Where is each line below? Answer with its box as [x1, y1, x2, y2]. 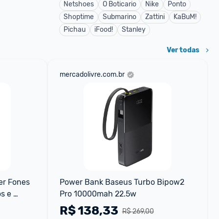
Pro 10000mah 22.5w [59, 189, 136, 198]
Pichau [64, 25, 86, 34]
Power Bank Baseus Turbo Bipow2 [59, 177, 184, 187]
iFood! [94, 25, 113, 34]
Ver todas [167, 46, 199, 54]
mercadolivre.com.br [59, 70, 125, 79]
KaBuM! [174, 13, 197, 21]
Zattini [145, 13, 165, 21]
